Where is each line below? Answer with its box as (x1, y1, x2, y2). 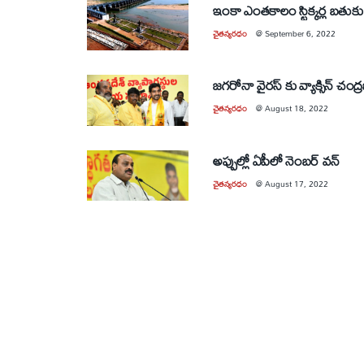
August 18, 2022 (265, 100, 328, 116)
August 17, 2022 (265, 175, 328, 192)
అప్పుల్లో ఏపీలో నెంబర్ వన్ (213, 146, 340, 174)
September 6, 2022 (265, 24, 336, 41)
